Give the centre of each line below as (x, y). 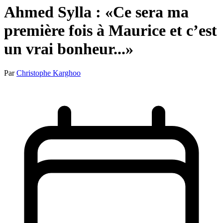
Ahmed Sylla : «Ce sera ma (96, 12)
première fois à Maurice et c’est (111, 30)
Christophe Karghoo (49, 73)
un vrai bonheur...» (69, 49)
